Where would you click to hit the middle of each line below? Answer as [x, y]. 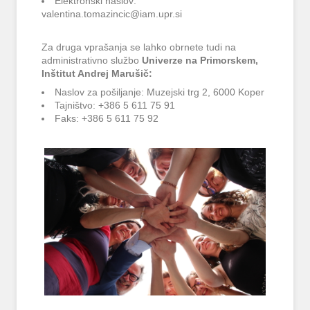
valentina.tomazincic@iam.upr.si [112, 15]
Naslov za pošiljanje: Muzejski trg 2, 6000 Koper [160, 93]
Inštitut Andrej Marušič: [97, 73]
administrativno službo [92, 60]
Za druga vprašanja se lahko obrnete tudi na [139, 47]
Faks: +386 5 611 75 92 [107, 119]
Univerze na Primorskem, [200, 60]
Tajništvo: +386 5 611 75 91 [115, 106]
